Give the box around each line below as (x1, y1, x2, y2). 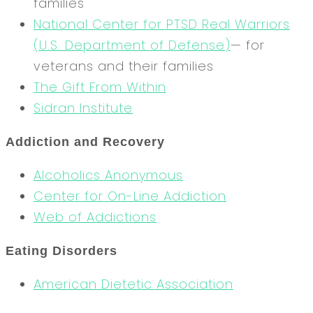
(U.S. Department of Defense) (34, 36, 231, 54)
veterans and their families (34, 57, 214, 75)
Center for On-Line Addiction (34, 187, 226, 205)
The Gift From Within (34, 78, 166, 96)
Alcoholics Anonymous (34, 166, 183, 184)
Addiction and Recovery (6, 134, 165, 149)
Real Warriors (202, 15, 290, 33)
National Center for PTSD (34, 15, 202, 33)
